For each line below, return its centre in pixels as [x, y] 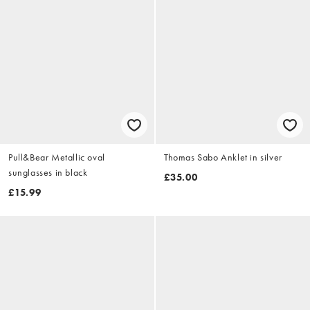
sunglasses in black [48, 173]
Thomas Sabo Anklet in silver [223, 157]
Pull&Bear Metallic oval [57, 157]
